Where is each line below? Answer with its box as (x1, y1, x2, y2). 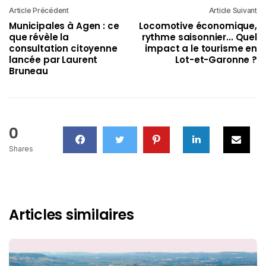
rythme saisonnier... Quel (141, 30, 257, 43)
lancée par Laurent (9, 53, 98, 66)
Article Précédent (9, 5, 69, 15)
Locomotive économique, (139, 19, 257, 32)
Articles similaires (9, 204, 134, 224)
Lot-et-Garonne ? (175, 53, 257, 66)
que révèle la (9, 30, 69, 43)
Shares (9, 144, 33, 153)
